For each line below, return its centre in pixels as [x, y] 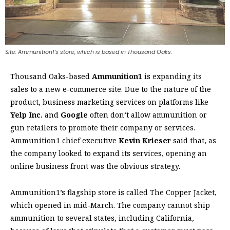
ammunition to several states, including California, [102, 218]
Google [75, 115]
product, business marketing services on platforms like [109, 102]
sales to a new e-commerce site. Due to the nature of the [111, 89]
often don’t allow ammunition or [148, 115]
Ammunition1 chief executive [64, 141]
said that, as [195, 141]
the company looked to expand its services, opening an [109, 154]
